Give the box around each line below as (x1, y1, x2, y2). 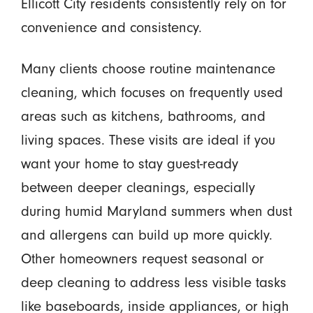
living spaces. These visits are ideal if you (20, 131, 275, 149)
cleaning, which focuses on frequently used (20, 84, 283, 101)
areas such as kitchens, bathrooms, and (20, 108, 265, 125)
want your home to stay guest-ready (20, 155, 238, 173)
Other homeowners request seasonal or (20, 250, 264, 268)
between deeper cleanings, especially (20, 179, 255, 196)
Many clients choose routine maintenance (20, 60, 275, 78)
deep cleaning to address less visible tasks (20, 274, 286, 291)
